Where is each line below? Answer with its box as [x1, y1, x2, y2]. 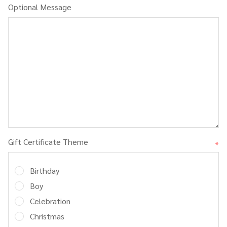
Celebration [30, 196, 70, 206]
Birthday [30, 165, 59, 176]
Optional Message [8, 2, 71, 12]
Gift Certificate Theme [8, 136, 88, 147]
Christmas [30, 211, 64, 221]
